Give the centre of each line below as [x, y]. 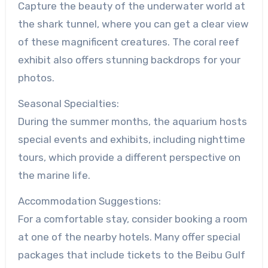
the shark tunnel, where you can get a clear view [133, 24]
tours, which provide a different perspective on [129, 158]
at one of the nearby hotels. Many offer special [129, 237]
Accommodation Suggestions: [89, 201]
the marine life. [54, 176]
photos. [36, 78]
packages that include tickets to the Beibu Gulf [131, 255]
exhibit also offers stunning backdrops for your [129, 60]
